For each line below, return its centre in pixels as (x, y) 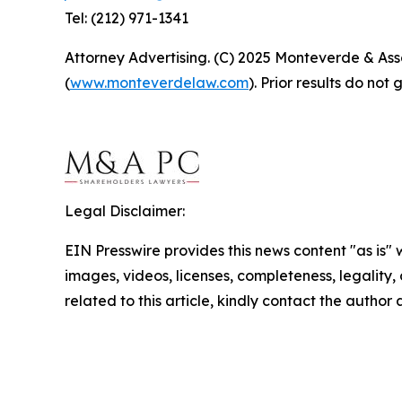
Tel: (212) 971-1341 (127, 17)
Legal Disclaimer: (125, 210)
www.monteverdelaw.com (159, 82)
